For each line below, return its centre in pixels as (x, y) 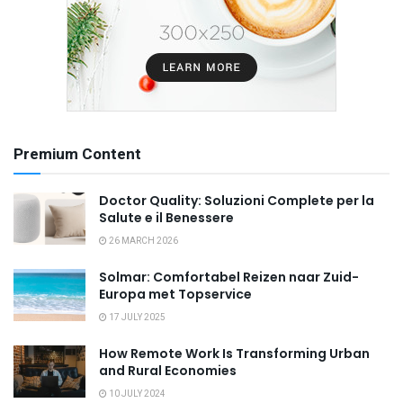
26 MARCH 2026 (143, 242)
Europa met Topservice (175, 295)
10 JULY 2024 (136, 394)
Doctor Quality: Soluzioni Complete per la (237, 201)
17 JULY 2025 (136, 318)
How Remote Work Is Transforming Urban (234, 354)
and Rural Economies (168, 371)
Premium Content (77, 155)
